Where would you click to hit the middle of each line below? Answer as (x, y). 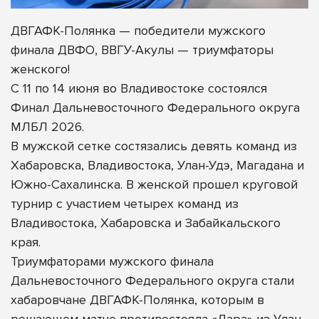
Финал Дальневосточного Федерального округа (155, 107)
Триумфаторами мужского (90, 261)
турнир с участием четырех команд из (125, 203)
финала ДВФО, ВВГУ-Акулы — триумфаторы (142, 49)
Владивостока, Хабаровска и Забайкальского (146, 223)
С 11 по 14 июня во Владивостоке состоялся (139, 88)
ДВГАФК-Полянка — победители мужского (138, 30)
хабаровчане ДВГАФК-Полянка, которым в (137, 299)
